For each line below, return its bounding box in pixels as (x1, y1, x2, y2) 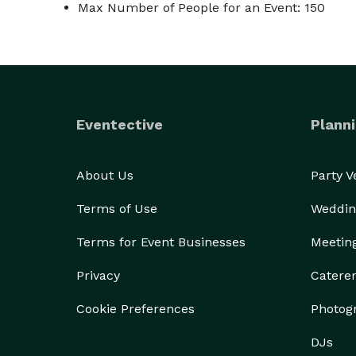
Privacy (76, 268, 120, 283)
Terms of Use (76, 201, 157, 216)
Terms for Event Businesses (76, 234, 246, 250)
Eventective (76, 116, 163, 133)
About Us (76, 168, 133, 183)
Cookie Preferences (76, 301, 195, 316)
